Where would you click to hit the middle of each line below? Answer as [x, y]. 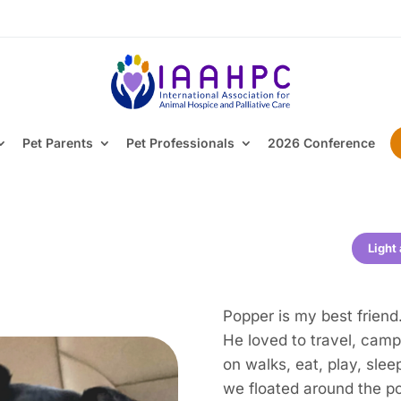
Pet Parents [57, 142]
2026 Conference [321, 142]
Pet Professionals [180, 142]
